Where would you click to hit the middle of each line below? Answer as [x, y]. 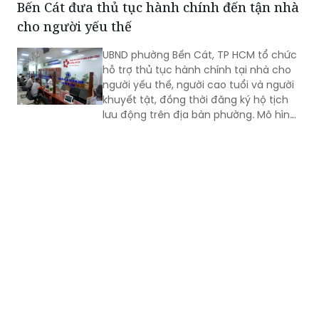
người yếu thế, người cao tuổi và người [198, 84]
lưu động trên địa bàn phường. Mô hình [199, 114]
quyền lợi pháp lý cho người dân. [183, 144]
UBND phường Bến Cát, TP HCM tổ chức [200, 54]
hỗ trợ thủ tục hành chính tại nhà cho [197, 69]
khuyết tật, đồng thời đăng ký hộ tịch [195, 99]
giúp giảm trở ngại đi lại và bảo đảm [193, 129]
